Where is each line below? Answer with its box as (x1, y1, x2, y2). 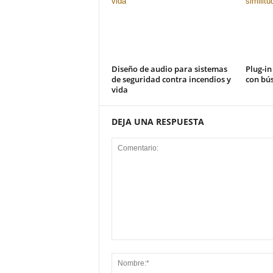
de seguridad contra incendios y (111, 74, 231, 85)
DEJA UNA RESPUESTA (111, 116, 204, 127)
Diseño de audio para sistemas (111, 63, 227, 74)
